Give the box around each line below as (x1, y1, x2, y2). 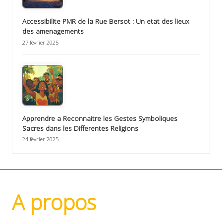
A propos (12, 188, 96, 217)
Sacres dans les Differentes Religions (22, 123, 138, 133)
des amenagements (22, 26, 84, 36)
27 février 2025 (22, 38, 58, 46)
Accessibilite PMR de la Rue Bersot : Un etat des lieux (22, 16, 189, 26)
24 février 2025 (22, 135, 58, 143)
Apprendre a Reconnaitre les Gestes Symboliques (22, 113, 177, 123)
